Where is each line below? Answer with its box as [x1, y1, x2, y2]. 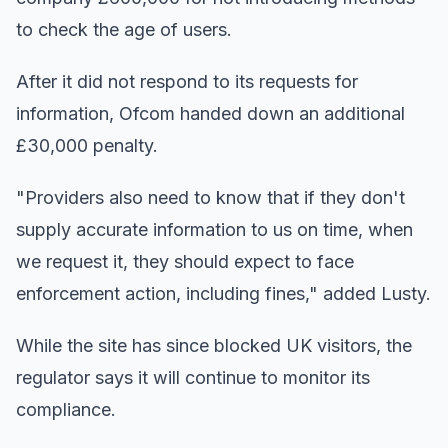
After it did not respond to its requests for [16, 71, 358, 93]
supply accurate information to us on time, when [16, 219, 413, 241]
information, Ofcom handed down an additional [16, 103, 405, 125]
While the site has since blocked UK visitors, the [16, 335, 412, 357]
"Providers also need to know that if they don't [16, 187, 405, 209]
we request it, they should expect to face [16, 251, 354, 273]
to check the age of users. [16, 19, 232, 41]
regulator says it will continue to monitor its [16, 367, 370, 389]
